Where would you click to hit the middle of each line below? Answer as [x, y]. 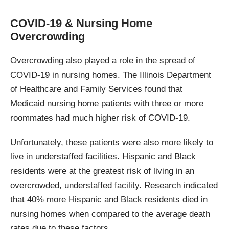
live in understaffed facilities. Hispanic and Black [103, 157]
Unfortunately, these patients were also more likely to [112, 143]
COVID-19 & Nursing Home [81, 24]
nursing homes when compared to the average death [110, 214]
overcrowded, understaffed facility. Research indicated [114, 186]
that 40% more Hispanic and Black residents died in [109, 200]
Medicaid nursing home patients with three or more [107, 104]
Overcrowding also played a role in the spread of [103, 61]
